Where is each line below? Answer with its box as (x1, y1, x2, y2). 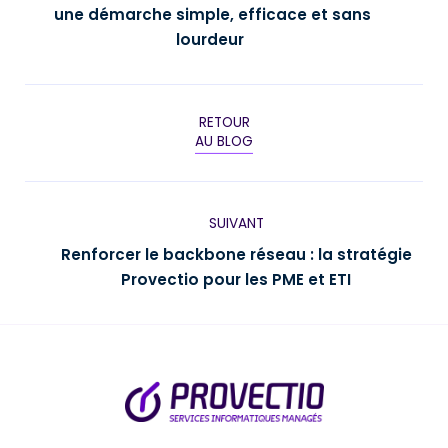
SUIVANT (208, 214, 264, 232)
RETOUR (198, 114, 250, 132)
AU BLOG (195, 133, 253, 151)
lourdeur (176, 29, 248, 49)
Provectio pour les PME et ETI (121, 269, 351, 289)
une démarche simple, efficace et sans (53, 4, 371, 24)
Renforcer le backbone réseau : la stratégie (60, 244, 412, 264)
